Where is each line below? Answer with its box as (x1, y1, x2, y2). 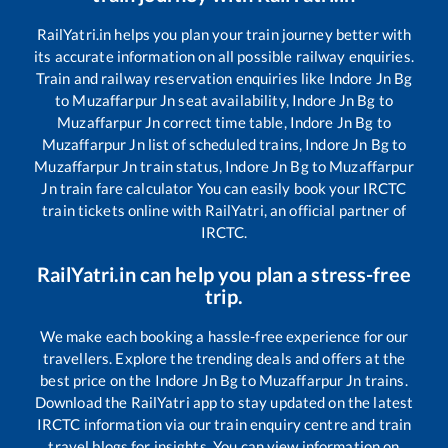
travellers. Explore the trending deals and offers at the (42, 349, 406, 367)
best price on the (40, 371, 155, 389)
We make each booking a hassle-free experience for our (39, 327, 409, 345)
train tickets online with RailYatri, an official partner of (42, 201, 406, 219)
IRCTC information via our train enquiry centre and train (36, 415, 412, 433)
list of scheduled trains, (144, 135, 306, 153)
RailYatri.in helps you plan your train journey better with (36, 25, 412, 43)
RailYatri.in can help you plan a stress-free (37, 262, 411, 286)
